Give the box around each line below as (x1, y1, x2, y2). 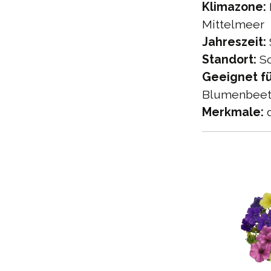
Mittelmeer (202, 18, 264, 32)
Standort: (202, 53, 256, 67)
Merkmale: (202, 105, 264, 120)
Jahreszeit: (202, 35, 266, 50)
